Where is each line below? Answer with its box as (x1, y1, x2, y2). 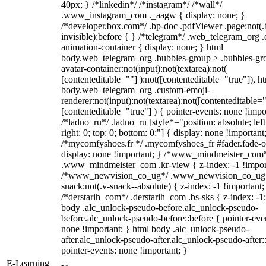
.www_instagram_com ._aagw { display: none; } (61, 10, 245, 20)
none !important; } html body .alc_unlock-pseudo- (61, 224, 249, 234)
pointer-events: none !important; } (61, 245, 188, 255)
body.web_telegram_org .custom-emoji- (61, 85, 210, 95)
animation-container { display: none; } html (61, 42, 223, 52)
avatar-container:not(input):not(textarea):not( (61, 64, 227, 74)
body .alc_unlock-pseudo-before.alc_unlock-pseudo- (61, 202, 258, 213)
